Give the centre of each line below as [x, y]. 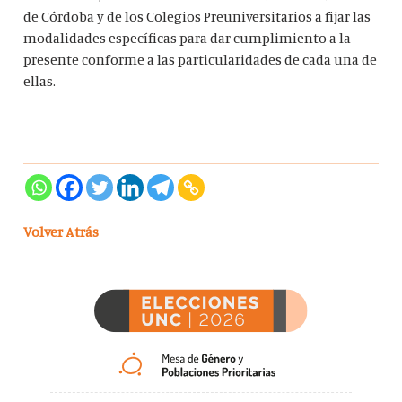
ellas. [40, 81]
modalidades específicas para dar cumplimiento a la [188, 38]
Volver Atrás [61, 232]
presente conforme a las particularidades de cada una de [201, 60]
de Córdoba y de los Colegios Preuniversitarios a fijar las [197, 17]
